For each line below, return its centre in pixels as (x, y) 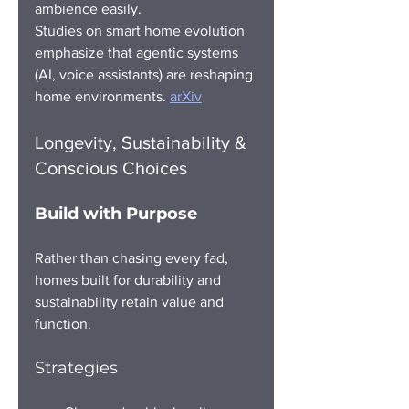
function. (63, 323)
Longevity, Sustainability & (143, 142)
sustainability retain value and (131, 301)
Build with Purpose (116, 213)
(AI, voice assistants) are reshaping (146, 74)
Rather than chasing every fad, (133, 257)
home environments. (102, 96)
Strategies (76, 367)
